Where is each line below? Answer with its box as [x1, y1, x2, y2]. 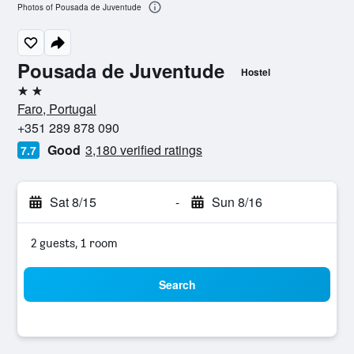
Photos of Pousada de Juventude [17, 2, 141, 13]
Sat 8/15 [50, 193, 96, 211]
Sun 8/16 [211, 193, 262, 211]
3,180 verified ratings [85, 141, 202, 159]
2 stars [17, 89, 53, 104]
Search [158, 277, 196, 292]
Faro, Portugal [17, 100, 96, 118]
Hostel [241, 65, 270, 79]
